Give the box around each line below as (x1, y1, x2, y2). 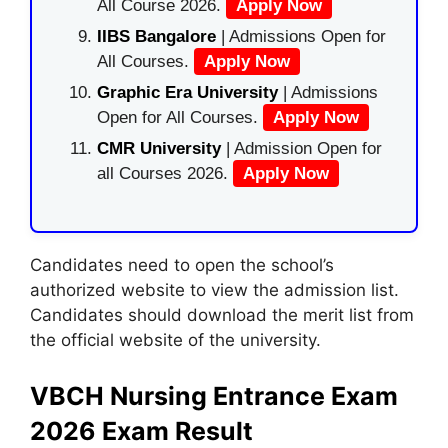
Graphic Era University (97, 82, 278, 102)
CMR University (97, 138, 221, 158)
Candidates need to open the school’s (30, 255, 334, 275)
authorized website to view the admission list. (30, 280, 399, 300)
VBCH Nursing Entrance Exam (30, 380, 398, 411)
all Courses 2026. (97, 163, 233, 183)
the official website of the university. (30, 330, 321, 350)
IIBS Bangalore (97, 26, 216, 46)
